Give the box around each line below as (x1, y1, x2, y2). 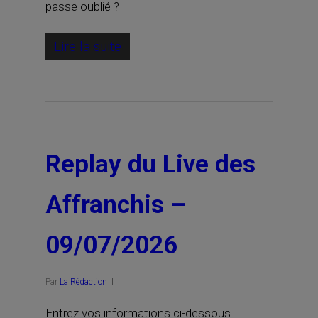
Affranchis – (45, 190, 187, 219)
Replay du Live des (45, 150, 256, 179)
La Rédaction (60, 277, 107, 287)
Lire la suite (54, 38, 121, 55)
